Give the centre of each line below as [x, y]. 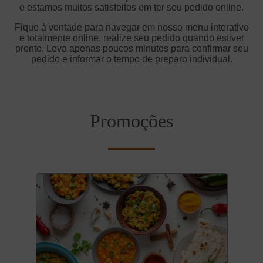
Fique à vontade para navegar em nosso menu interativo [131, 28]
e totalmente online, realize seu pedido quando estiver [131, 38]
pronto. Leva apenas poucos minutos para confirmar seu [131, 49]
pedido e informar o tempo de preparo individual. [131, 59]
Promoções [131, 121]
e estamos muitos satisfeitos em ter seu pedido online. [131, 8]
